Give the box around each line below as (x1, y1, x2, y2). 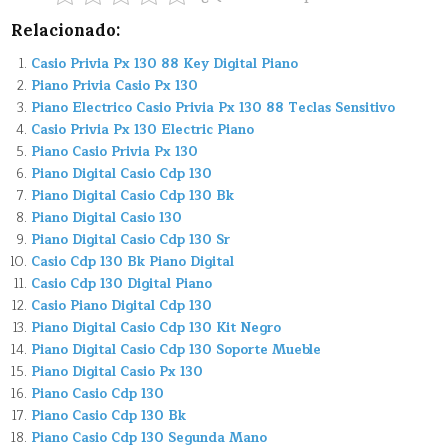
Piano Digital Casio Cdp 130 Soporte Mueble (31, 338, 322, 361)
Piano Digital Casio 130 (31, 206, 183, 229)
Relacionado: (11, 19, 121, 40)
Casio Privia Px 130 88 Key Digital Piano (31, 52, 299, 75)
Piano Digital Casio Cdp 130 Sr (31, 228, 231, 251)
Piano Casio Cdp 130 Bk (31, 404, 187, 427)
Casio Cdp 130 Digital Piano (31, 272, 213, 295)
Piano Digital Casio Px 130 (31, 360, 204, 383)
